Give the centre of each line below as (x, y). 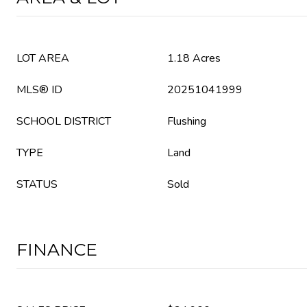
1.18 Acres (194, 58)
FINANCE (57, 249)
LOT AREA (43, 58)
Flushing (187, 121)
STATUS (37, 184)
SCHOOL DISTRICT (64, 121)
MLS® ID (39, 90)
